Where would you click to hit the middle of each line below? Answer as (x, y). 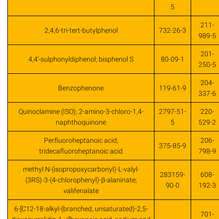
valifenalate (81, 191)
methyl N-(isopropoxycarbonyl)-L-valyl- (81, 169)
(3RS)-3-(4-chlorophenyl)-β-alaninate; (81, 180)
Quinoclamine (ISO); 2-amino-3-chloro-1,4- (81, 112)
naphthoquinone (81, 122)
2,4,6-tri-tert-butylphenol (81, 31)
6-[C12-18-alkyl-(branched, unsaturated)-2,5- (81, 209)
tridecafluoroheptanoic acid (81, 151)
